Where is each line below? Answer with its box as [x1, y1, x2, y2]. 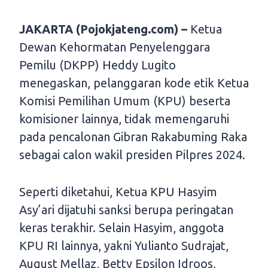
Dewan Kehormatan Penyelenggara [19, 40, 210, 54]
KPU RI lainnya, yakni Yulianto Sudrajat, [19, 239, 229, 253]
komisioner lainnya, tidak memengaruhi [19, 112, 229, 126]
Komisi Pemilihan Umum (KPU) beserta [19, 94, 230, 108]
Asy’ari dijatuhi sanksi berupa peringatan [19, 203, 233, 217]
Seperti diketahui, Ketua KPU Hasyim [19, 185, 217, 199]
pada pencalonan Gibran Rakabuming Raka [19, 130, 247, 144]
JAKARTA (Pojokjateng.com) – [19, 22, 190, 36]
